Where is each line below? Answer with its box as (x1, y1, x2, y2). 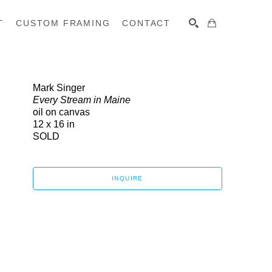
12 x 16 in (33, 119, 75, 129)
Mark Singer (33, 83, 85, 93)
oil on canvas (33, 107, 90, 117)
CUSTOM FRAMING (16, 18, 110, 28)
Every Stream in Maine (33, 95, 131, 105)
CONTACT (122, 18, 171, 28)
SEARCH (176, 53, 207, 60)
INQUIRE (112, 175, 143, 182)
